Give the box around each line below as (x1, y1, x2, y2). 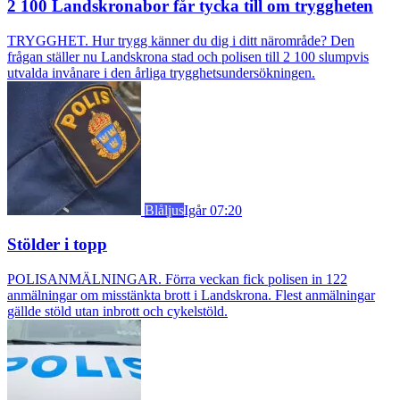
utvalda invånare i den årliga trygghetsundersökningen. (7, 64, 315, 80)
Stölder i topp (7, 235, 107, 254)
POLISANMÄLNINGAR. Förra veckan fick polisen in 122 (7, 271, 347, 287)
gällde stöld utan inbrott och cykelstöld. (7, 304, 228, 319)
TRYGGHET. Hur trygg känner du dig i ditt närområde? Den (7, 32, 354, 48)
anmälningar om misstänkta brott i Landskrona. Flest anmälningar (7, 287, 375, 303)
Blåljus (145, 202, 184, 218)
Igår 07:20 (184, 202, 242, 218)
